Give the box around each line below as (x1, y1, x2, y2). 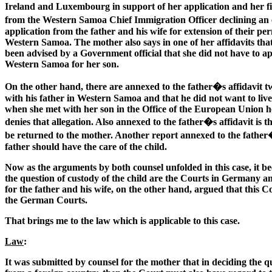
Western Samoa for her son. (5, 59, 119, 70)
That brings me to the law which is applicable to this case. (5, 216, 240, 226)
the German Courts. (5, 195, 87, 206)
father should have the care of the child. (5, 141, 167, 152)
